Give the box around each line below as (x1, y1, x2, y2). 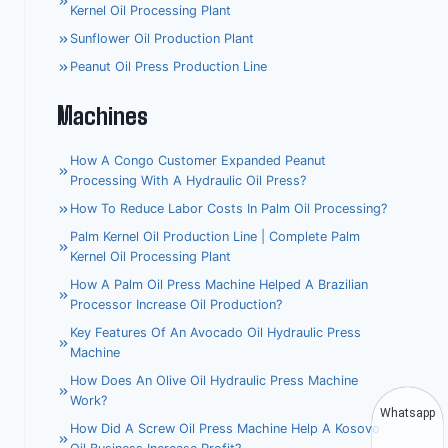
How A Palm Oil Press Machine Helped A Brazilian (69, 277, 368, 293)
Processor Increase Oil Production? (69, 297, 282, 313)
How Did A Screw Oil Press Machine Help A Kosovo (69, 421, 380, 437)
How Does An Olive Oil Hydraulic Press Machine (69, 373, 358, 389)
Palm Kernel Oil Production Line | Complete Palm (69, 229, 360, 245)
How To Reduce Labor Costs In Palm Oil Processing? (69, 201, 387, 217)
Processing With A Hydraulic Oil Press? (69, 173, 306, 189)
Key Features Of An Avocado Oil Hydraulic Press (69, 325, 361, 341)
